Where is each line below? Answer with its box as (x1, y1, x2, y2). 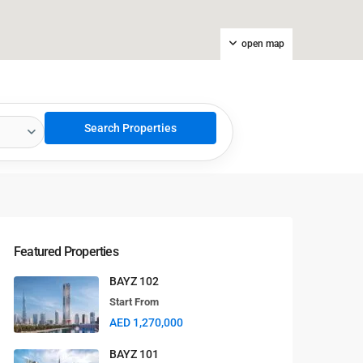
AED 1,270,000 (109, 316, 183, 329)
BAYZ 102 (109, 275, 159, 288)
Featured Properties (14, 244, 118, 259)
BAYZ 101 (109, 348, 161, 361)
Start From (109, 296, 159, 308)
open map (241, 38, 284, 49)
